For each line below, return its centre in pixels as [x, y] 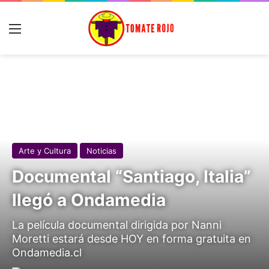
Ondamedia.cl [50, 252]
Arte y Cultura [45, 151]
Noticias [101, 151]
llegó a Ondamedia [89, 200]
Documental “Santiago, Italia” [131, 177]
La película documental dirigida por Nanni [117, 225]
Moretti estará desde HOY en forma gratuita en [131, 239]
